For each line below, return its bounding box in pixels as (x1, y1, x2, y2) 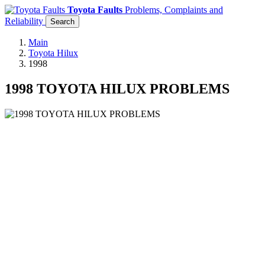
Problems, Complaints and (125, 5, 223, 15)
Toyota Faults (67, 5, 122, 15)
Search (50, 17, 75, 26)
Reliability (5, 16, 43, 26)
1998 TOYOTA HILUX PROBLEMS (5, 80, 230, 96)
